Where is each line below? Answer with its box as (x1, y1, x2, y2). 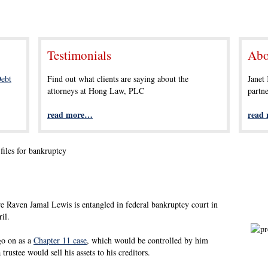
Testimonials (47, 47, 111, 63)
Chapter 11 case (33, 234, 87, 246)
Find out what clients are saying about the (47, 73, 188, 84)
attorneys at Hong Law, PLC (47, 85, 144, 96)
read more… (47, 108, 93, 121)
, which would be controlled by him (87, 234, 208, 246)
